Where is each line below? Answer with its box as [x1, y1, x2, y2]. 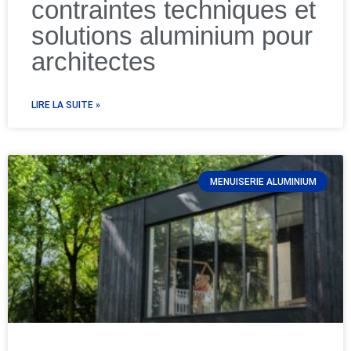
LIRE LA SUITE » [31, 100, 100, 111]
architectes [31, 47, 156, 77]
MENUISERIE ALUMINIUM [209, 175, 317, 187]
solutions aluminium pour [31, 21, 313, 51]
